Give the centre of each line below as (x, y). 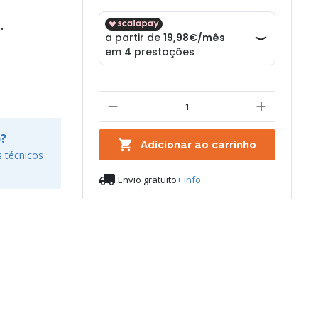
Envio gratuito (147, 179)
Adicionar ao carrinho (198, 144)
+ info (188, 179)
